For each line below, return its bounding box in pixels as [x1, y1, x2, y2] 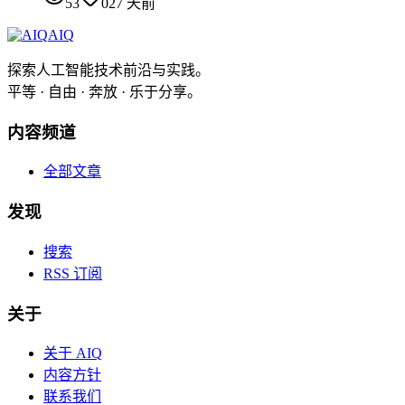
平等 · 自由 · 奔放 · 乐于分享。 [7, 83, 202, 99]
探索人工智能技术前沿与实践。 [7, 61, 210, 78]
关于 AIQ [43, 345, 102, 362]
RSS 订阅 [43, 265, 102, 281]
